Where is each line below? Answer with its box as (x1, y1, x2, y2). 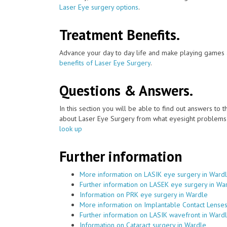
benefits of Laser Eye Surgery (59, 58, 150, 67)
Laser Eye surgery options (59, 2, 138, 12)
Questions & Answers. (59, 81, 193, 100)
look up (59, 124, 82, 133)
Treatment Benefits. (59, 25, 180, 44)
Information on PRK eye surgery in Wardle (80, 190, 208, 199)
